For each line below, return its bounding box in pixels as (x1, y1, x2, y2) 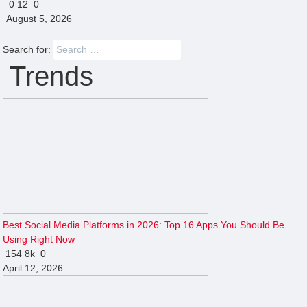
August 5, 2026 (5, 12, 72, 24)
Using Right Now (3, 233, 75, 245)
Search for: (3, 43, 51, 55)
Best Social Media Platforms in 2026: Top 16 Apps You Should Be (3, 219, 285, 230)
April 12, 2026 (3, 262, 64, 273)
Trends (3, 60, 94, 91)
